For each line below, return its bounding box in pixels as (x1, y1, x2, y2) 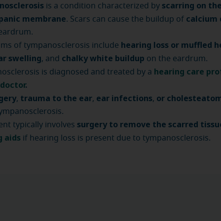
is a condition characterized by (46, 2, 160, 10)
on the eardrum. (147, 55, 208, 63)
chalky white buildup (62, 53, 147, 64)
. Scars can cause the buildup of (66, 15, 186, 23)
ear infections (94, 93, 152, 104)
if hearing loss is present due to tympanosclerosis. (21, 134, 211, 142)
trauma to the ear (18, 93, 92, 104)
